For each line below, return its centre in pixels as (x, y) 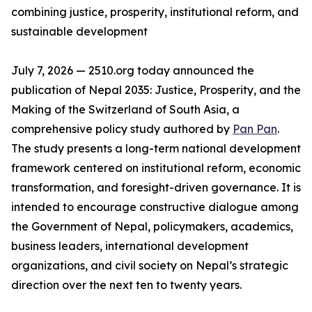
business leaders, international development (130, 246)
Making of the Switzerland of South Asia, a (125, 110)
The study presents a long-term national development (156, 149)
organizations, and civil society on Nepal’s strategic (150, 266)
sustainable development (79, 32)
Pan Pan (255, 129)
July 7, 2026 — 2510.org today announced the (133, 71)
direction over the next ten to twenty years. (126, 285)
